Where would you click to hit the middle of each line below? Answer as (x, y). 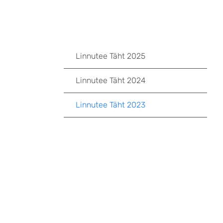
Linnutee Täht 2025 (111, 56)
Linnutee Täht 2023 (111, 105)
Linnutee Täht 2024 (111, 80)
